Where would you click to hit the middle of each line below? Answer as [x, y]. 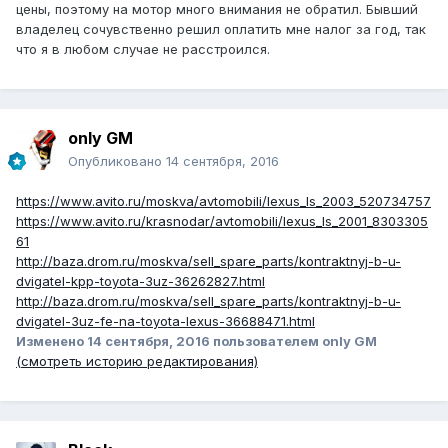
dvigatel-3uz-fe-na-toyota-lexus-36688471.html [165, 321]
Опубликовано [117, 161]
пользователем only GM [293, 341]
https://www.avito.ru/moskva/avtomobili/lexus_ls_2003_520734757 [223, 201]
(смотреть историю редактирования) [137, 361]
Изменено [51, 341]
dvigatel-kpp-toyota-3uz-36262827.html [140, 281]
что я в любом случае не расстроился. [143, 49]
